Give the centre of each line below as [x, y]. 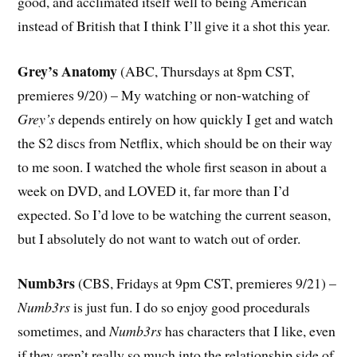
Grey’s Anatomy [68, 71]
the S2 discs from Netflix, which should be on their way [175, 142]
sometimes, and [64, 331]
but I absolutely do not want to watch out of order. [159, 238]
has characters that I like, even [249, 331]
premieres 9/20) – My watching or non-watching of [164, 94]
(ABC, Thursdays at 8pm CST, [206, 71]
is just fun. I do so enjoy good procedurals [190, 307]
